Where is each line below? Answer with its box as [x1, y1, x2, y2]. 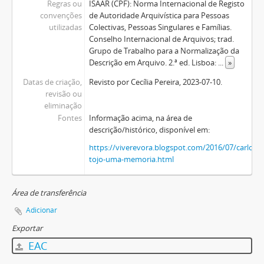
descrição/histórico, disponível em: [88, 124, 210, 135]
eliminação [44, 100, 82, 111]
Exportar [12, 223, 42, 233]
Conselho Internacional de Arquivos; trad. [88, 34, 234, 44]
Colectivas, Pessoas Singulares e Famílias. [88, 22, 232, 32]
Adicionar [26, 205, 57, 215]
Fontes [57, 113, 82, 123]
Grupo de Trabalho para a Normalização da [88, 45, 239, 56]
